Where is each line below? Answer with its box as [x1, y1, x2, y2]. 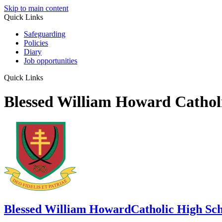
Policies [24, 39, 48, 47]
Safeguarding [24, 30, 65, 38]
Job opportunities [24, 56, 77, 65]
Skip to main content [4, 4, 68, 12]
